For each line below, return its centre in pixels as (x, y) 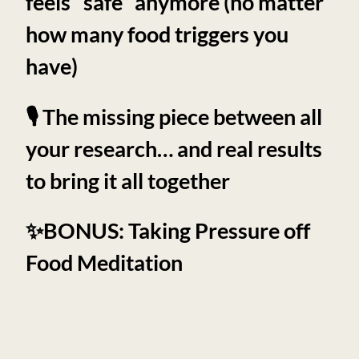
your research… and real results (174, 148)
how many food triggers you (157, 34)
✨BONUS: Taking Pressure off (168, 231)
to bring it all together (128, 180)
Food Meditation (104, 263)
